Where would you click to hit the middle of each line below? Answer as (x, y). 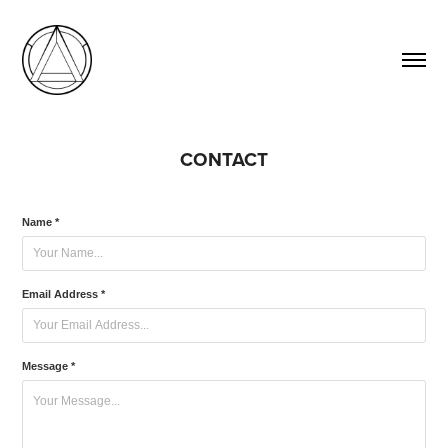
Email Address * (64, 294)
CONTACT (224, 159)
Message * (49, 366)
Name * (41, 222)
